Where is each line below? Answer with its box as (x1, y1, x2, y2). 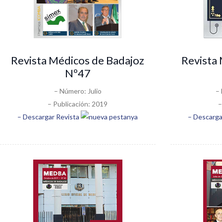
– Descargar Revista (17, 112, 81, 121)
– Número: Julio (54, 86, 102, 95)
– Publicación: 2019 (48, 99, 108, 108)
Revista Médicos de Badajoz (11, 53, 145, 67)
